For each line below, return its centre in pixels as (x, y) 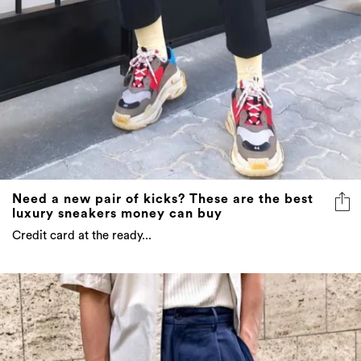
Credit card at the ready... (82, 235)
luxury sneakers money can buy (117, 213)
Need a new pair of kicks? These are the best (163, 199)
